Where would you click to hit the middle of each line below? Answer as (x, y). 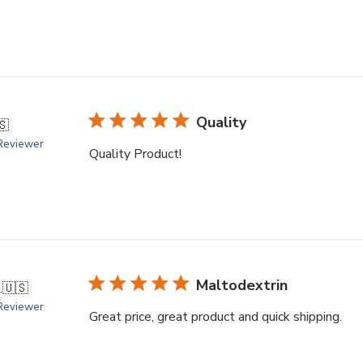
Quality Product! (135, 154)
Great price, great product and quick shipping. (215, 316)
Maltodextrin (241, 285)
